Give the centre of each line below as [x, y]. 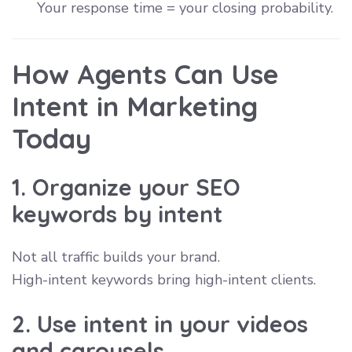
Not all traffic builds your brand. [116, 257]
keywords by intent [117, 213]
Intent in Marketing [135, 106]
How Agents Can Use [145, 73]
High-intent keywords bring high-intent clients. [164, 279]
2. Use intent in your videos [160, 323]
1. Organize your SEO [126, 187]
